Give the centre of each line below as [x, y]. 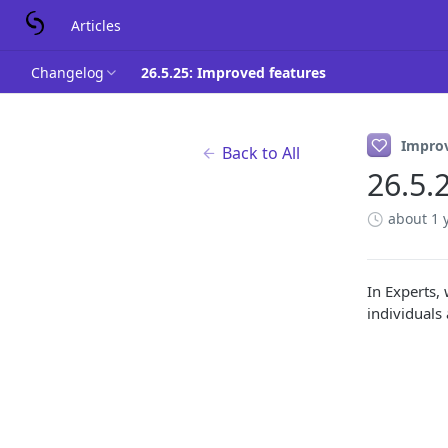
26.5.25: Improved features [233, 72]
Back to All [261, 153]
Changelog [67, 72]
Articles [95, 25]
